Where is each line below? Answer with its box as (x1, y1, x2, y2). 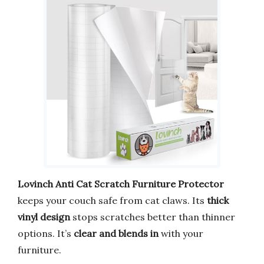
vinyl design (18, 210, 70, 223)
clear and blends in (74, 227, 159, 239)
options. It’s (18, 227, 74, 239)
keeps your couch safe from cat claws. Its (18, 194, 207, 206)
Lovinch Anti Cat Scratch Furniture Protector (18, 177, 224, 190)
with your (159, 227, 203, 239)
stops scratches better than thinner (70, 210, 235, 223)
